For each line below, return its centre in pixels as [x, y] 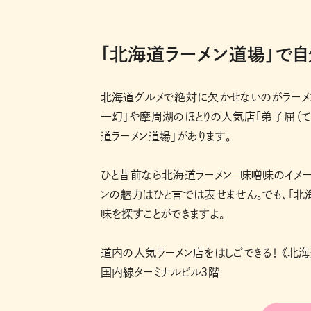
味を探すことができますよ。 [163, 213]
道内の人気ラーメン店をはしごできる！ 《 [194, 252]
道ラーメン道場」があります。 [166, 136]
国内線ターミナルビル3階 [160, 272]
